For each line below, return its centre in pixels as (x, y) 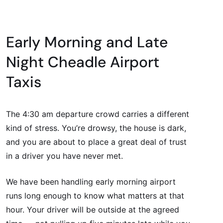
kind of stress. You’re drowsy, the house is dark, (96, 128)
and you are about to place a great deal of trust (96, 142)
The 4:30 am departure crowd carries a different (98, 114)
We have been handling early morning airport (91, 182)
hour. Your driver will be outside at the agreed (93, 210)
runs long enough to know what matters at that (95, 196)
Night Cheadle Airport (83, 62)
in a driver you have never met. (64, 156)
